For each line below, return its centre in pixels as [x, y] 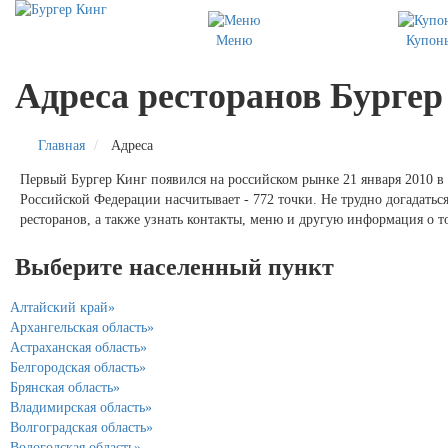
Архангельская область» [82, 327]
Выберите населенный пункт [174, 266]
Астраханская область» [78, 347]
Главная [61, 145]
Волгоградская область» [81, 427]
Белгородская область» [78, 367]
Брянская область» [65, 387]
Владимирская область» [81, 407]
